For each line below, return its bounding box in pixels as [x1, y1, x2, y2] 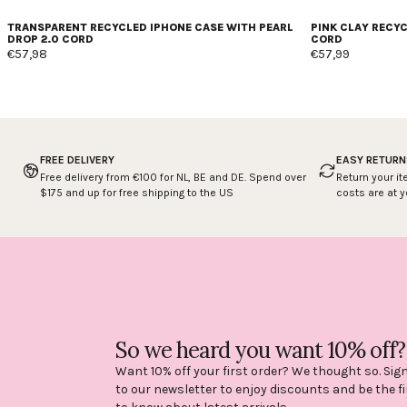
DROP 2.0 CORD [7, 32, 94, 45]
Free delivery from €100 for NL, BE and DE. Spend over [40, 170, 306, 184]
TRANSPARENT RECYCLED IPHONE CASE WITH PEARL [7, 20, 293, 34]
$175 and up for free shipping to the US [40, 185, 233, 199]
